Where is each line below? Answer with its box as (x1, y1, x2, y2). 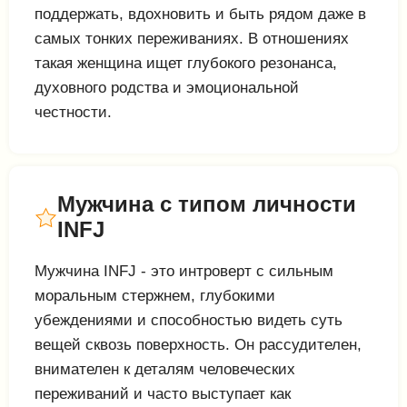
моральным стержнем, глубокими (35, 287, 275, 304)
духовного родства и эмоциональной (35, 79, 299, 96)
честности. (35, 104, 112, 121)
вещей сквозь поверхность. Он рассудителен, (35, 336, 362, 353)
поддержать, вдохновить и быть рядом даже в (35, 5, 366, 23)
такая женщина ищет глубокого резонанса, (35, 55, 337, 72)
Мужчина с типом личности (57, 192, 357, 216)
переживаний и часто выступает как (35, 385, 291, 402)
